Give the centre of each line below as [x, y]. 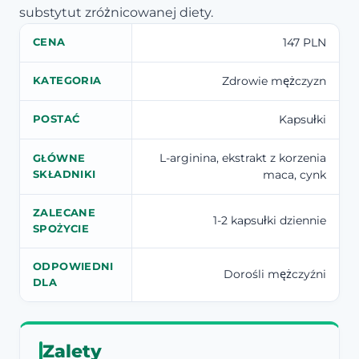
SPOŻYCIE [61, 228]
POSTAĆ [56, 119]
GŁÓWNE [59, 158]
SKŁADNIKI [65, 174]
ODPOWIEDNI [73, 266]
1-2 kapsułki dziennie [270, 220]
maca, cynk [294, 174]
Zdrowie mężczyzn [274, 81]
